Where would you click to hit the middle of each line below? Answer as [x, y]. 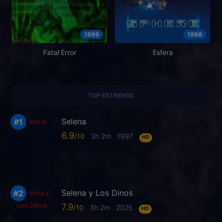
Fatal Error [59, 53]
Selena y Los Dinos [97, 193]
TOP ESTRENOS [111, 96]
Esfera [163, 53]
